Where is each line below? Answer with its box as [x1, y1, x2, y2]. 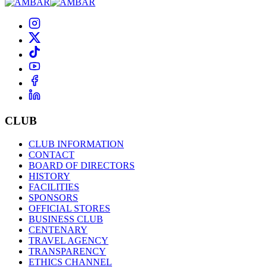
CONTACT [29, 149, 74, 160]
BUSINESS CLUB [29, 213, 103, 224]
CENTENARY [29, 224, 88, 235]
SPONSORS [29, 192, 78, 203]
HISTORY [29, 170, 70, 181]
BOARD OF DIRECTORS [29, 160, 135, 170]
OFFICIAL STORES [29, 203, 110, 213]
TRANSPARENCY [29, 246, 106, 256]
